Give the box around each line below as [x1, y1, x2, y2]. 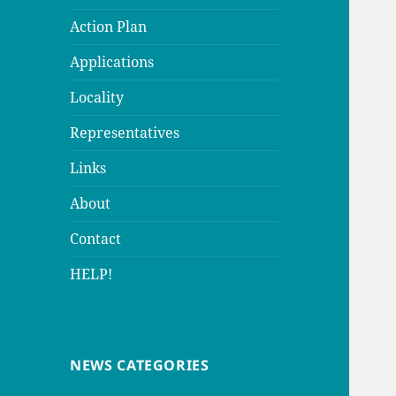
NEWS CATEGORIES [70, 355, 209, 376]
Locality [70, 88, 125, 108]
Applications [70, 52, 155, 72]
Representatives [70, 123, 180, 143]
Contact [70, 229, 122, 249]
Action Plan [70, 17, 148, 37]
